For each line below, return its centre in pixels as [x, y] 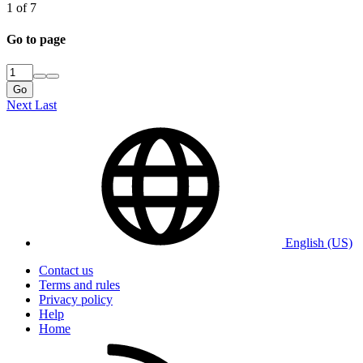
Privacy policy [76, 300]
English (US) [317, 243]
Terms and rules [79, 285]
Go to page [36, 40]
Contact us [66, 271]
